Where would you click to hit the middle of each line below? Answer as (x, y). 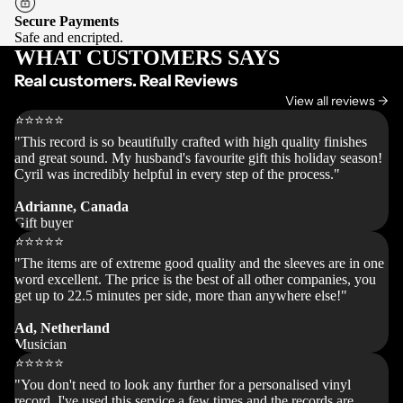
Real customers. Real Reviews (126, 81)
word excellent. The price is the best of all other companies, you (195, 280)
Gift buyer (44, 223)
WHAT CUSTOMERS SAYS (147, 58)
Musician (40, 345)
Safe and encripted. (69, 38)
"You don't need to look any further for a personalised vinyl (183, 385)
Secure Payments (67, 22)
